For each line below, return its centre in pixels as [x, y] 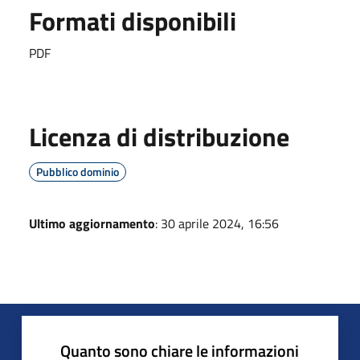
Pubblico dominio [78, 171]
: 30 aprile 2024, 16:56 [217, 223]
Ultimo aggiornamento [92, 223]
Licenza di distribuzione [159, 136]
